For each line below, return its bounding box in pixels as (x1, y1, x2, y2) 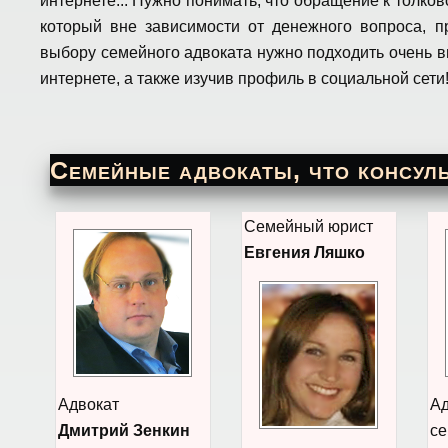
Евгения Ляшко (244, 244, 365, 261)
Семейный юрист (244, 218, 373, 235)
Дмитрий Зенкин (58, 422, 190, 439)
